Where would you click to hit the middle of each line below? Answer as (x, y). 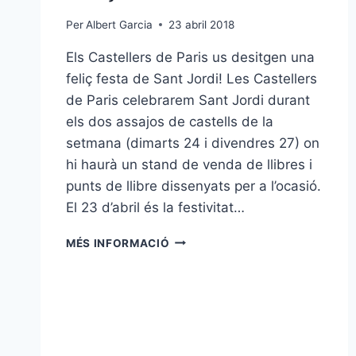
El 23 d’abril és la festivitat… (155, 207)
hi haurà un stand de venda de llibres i (189, 164)
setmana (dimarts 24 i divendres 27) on (193, 143)
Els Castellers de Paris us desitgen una (190, 57)
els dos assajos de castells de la (170, 121)
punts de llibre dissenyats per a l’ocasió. (193, 186)
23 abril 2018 (202, 24)
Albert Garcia (120, 24)
